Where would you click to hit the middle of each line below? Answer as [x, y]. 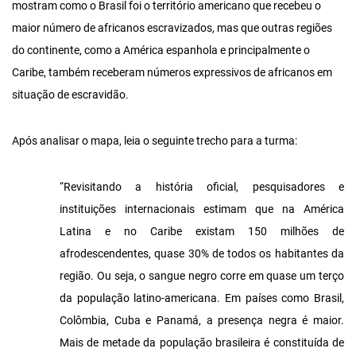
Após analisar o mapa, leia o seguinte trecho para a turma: [155, 141]
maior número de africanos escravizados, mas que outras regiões [172, 28]
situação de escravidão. [70, 95]
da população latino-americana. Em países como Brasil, [202, 298]
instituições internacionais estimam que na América [202, 209]
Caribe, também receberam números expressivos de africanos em [172, 72]
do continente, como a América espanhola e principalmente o [161, 50]
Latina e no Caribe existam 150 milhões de [202, 231]
